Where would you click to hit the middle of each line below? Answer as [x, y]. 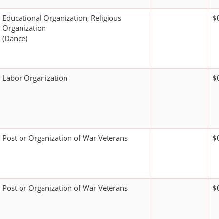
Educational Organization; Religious [62, 18]
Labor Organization [35, 78]
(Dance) [15, 38]
